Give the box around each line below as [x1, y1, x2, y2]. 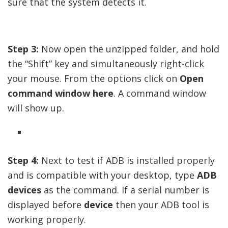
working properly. [8, 213, 86, 225]
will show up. [8, 101, 64, 114]
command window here [8, 87, 113, 99]
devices [8, 183, 41, 196]
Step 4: [8, 154, 39, 166]
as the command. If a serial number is [41, 183, 209, 196]
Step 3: [8, 42, 39, 55]
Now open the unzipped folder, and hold [39, 42, 219, 55]
